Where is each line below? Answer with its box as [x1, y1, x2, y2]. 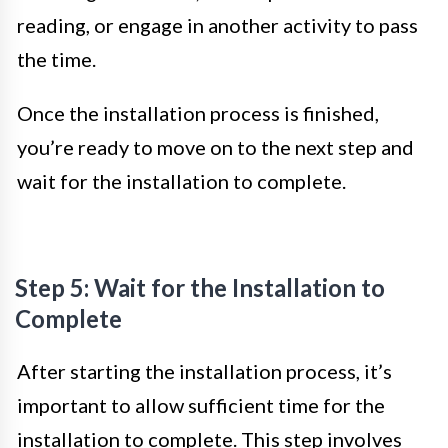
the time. [17, 47, 96, 71]
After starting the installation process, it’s [17, 359, 392, 383]
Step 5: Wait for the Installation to [15, 273, 385, 302]
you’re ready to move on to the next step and [17, 135, 414, 159]
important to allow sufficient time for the [17, 393, 385, 417]
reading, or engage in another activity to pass [17, 13, 418, 37]
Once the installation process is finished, [17, 101, 379, 125]
